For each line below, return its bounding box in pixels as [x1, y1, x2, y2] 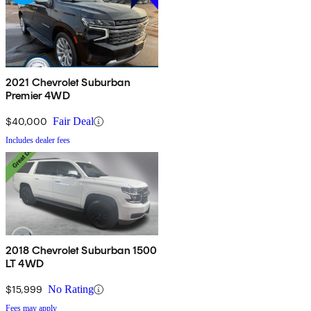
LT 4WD [6, 257, 44, 271]
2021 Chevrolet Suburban [6, 76, 131, 90]
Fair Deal [53, 115, 94, 128]
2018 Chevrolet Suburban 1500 [6, 244, 158, 258]
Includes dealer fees [6, 135, 70, 146]
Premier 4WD [6, 89, 70, 103]
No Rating [48, 283, 94, 296]
